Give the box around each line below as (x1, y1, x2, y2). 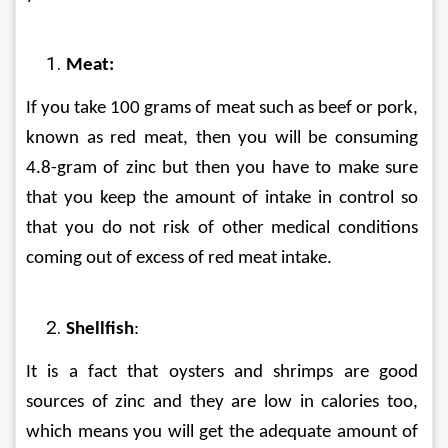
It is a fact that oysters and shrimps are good (26, 363, 422, 382)
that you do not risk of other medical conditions (26, 219, 422, 238)
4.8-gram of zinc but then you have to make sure (26, 159, 422, 178)
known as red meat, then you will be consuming (26, 129, 422, 148)
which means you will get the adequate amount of (26, 423, 422, 442)
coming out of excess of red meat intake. (26, 249, 332, 268)
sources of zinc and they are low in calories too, (26, 393, 422, 412)
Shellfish (66, 320, 134, 339)
